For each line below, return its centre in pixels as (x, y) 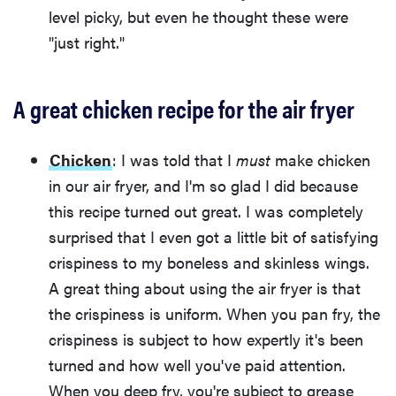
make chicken (320, 160)
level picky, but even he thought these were (198, 17)
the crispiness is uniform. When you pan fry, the (214, 314)
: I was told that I (174, 160)
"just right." (87, 42)
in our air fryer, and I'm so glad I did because (203, 186)
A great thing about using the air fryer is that (205, 288)
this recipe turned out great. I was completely (206, 211)
